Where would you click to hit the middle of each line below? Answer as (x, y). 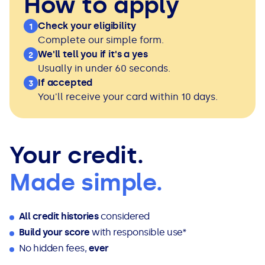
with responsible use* (138, 232)
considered (126, 216)
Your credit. (77, 156)
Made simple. (86, 183)
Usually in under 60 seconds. (104, 69)
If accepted (65, 83)
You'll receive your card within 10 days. (128, 97)
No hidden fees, (54, 248)
